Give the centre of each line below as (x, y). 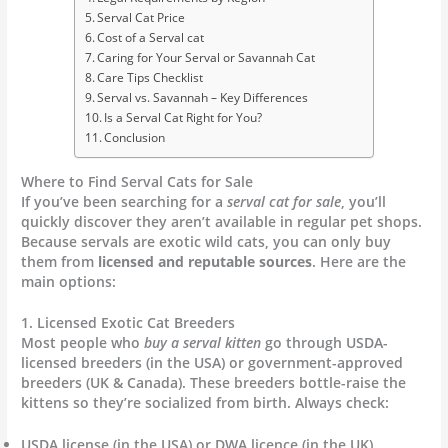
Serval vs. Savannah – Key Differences (203, 97)
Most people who (83, 343)
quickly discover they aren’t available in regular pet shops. (222, 221)
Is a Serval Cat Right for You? (183, 117)
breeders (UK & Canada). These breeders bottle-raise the (214, 383)
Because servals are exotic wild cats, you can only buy (206, 241)
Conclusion (135, 137)
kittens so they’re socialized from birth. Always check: (205, 403)
